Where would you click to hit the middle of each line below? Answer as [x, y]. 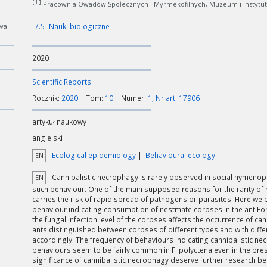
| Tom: [91, 98]
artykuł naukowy [59, 122]
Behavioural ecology [180, 155]
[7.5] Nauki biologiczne [71, 26]
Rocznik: [47, 98]
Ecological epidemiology [94, 155]
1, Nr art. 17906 [174, 98]
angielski [47, 138]
